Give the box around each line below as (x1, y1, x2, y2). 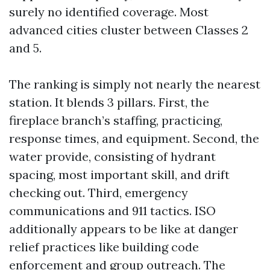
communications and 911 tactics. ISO (9, 203, 216, 218)
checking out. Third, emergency (9, 185, 188, 200)
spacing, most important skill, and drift (9, 167, 230, 182)
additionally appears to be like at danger (9, 221, 238, 236)
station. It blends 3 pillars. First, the (9, 95, 209, 110)
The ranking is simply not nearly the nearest (9, 77, 260, 92)
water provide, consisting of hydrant (9, 149, 216, 164)
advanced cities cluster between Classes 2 (9, 22, 248, 37)
